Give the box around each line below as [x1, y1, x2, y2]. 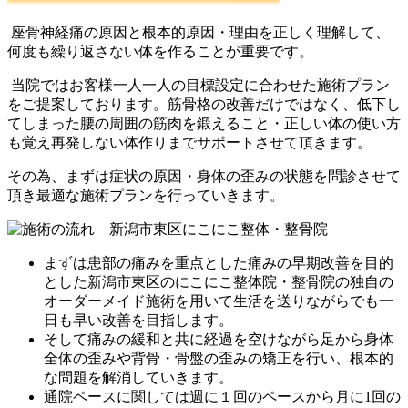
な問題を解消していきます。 [44, 369, 233, 385]
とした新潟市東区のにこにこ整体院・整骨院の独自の [44, 273, 393, 290]
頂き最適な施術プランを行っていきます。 [7, 187, 284, 203]
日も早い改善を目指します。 [44, 311, 233, 328]
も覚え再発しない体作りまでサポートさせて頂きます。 [7, 134, 372, 150]
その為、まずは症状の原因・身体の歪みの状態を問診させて [7, 168, 401, 184]
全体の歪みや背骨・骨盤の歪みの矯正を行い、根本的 [44, 350, 393, 366]
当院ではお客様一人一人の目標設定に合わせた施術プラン [7, 76, 390, 93]
